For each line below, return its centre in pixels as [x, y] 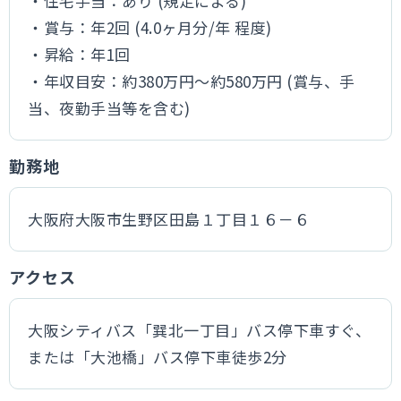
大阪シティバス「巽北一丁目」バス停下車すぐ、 [200, 330]
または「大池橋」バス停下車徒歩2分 [158, 357]
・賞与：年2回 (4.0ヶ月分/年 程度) [150, 27]
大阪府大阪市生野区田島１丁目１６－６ [169, 219]
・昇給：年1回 [79, 54]
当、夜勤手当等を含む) [109, 108]
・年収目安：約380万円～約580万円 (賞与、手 [192, 81]
